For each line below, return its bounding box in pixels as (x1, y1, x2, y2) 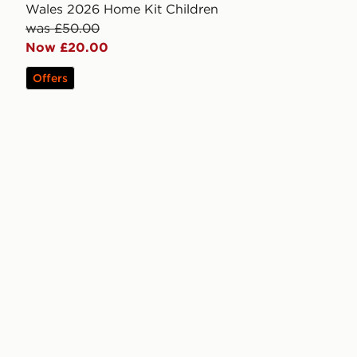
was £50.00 (25, 20, 100, 37)
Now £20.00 (25, 39, 108, 56)
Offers (33, 71, 68, 86)
